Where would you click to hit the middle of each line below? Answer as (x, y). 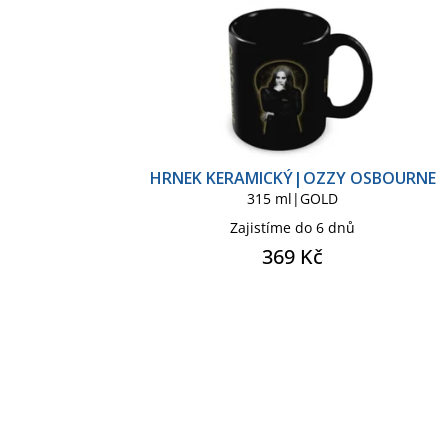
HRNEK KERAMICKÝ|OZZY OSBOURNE (292, 177)
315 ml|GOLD (293, 198)
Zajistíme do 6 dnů (293, 227)
